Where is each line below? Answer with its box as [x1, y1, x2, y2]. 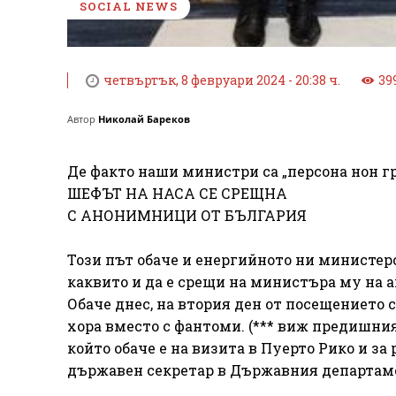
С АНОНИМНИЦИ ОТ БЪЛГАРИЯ [67, 206, 307, 225]
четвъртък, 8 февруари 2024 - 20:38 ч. [103, 72, 340, 89]
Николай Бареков [98, 112, 190, 126]
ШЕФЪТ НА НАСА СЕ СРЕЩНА [67, 184, 287, 203]
